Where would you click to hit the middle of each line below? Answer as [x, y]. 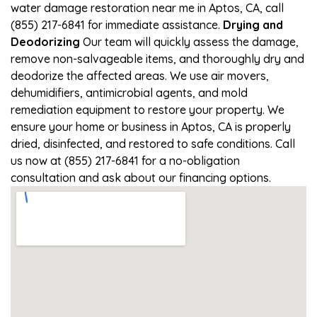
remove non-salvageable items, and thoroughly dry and [157, 58]
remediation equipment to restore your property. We [148, 109]
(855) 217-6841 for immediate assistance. [117, 24]
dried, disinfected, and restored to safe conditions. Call [153, 143]
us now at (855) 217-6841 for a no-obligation [125, 160]
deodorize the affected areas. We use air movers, [140, 75]
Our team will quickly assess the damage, [189, 41]
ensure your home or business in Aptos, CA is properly [151, 126]
